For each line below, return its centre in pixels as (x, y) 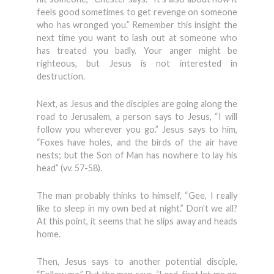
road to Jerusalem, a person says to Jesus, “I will (137, 117)
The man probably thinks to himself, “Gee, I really (137, 195)
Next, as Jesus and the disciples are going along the (137, 104)
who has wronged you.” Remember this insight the (137, 25)
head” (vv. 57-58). (69, 168)
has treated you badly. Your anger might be (137, 50)
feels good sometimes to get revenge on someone (137, 12)
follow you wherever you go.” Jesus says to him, (137, 129)
